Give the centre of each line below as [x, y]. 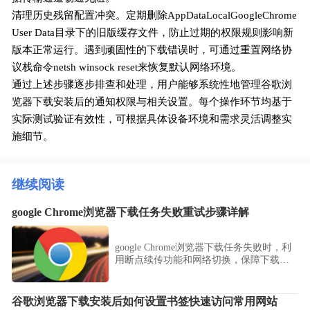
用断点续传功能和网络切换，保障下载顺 [202, 260]
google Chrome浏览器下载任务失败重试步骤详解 [131, 212]
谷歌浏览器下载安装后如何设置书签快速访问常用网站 [145, 302]
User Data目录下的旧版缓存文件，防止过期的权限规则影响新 [153, 33]
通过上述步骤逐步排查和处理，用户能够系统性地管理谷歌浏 [152, 85]
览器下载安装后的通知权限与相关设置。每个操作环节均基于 [152, 102]
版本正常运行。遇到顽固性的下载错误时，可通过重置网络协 [152, 50]
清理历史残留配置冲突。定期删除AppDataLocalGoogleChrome [155, 16]
